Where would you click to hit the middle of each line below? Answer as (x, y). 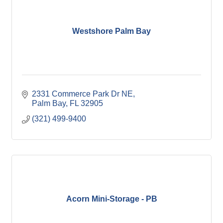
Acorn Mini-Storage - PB (111, 199)
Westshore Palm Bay (111, 31)
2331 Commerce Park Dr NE (82, 94)
